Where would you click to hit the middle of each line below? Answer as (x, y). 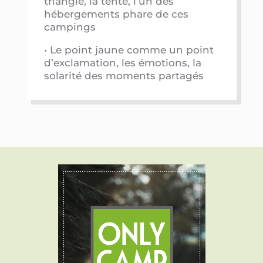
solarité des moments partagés (124, 76)
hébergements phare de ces (116, 14)
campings (70, 27)
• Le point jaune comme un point (129, 50)
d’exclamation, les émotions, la (122, 63)
